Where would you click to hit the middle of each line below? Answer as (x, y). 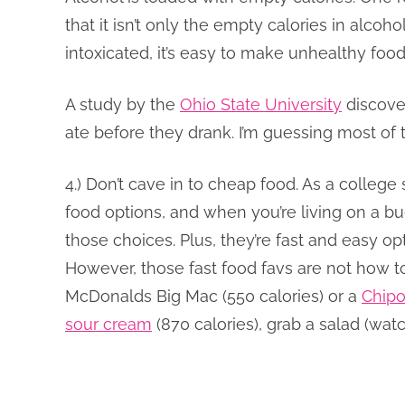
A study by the (122, 104)
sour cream (108, 324)
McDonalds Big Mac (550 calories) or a (213, 296)
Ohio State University (261, 104)
